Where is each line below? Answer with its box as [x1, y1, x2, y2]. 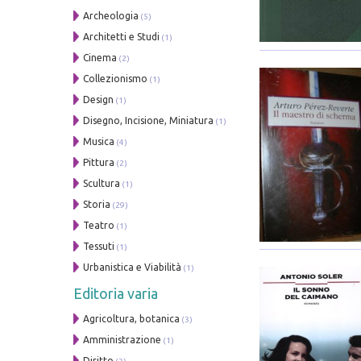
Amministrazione [83, 334, 162, 345]
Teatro [83, 219, 115, 230]
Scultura [83, 177, 121, 189]
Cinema [83, 52, 118, 63]
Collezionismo [83, 73, 148, 84]
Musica [83, 135, 115, 147]
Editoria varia [73, 284, 159, 301]
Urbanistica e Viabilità [83, 261, 182, 272]
